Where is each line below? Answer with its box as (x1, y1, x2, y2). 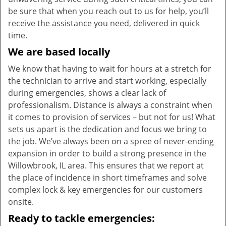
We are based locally (8, 45, 110, 59)
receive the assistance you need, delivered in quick (8, 18, 200, 29)
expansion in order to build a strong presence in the (8, 148, 206, 159)
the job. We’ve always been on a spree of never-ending (8, 136, 214, 147)
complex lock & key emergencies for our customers (8, 184, 203, 195)
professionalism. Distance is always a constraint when (8, 99, 212, 110)
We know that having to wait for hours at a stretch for (8, 63, 211, 74)
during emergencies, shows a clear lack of (8, 87, 166, 98)
